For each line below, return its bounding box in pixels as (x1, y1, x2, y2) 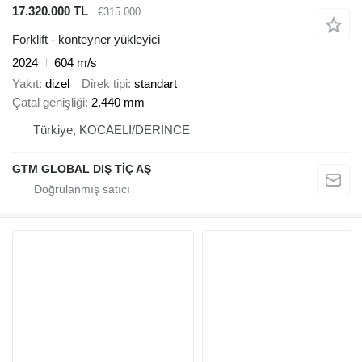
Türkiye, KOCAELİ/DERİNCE (33, 123, 190, 137)
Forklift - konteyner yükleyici (12, 32, 160, 46)
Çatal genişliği (12, 95, 85, 110)
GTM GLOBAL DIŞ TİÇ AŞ (12, 162, 151, 176)
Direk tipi (82, 77, 128, 91)
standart (134, 77, 177, 91)
